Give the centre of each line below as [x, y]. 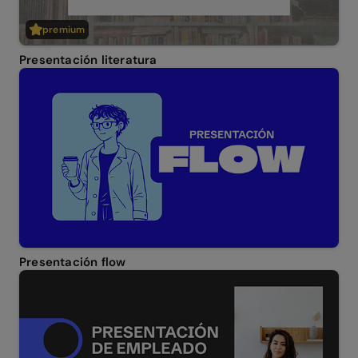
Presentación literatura [88, 60]
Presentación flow [73, 263]
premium [64, 30]
